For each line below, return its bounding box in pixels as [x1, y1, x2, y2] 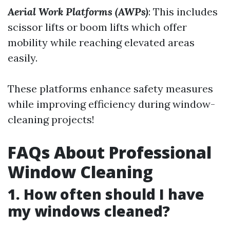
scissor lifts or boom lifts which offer [8, 21, 187, 33]
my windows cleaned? [8, 201, 170, 221]
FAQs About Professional [8, 141, 212, 163]
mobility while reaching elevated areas [8, 36, 195, 49]
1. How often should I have [8, 184, 204, 204]
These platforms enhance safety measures [8, 82, 213, 95]
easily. [8, 51, 37, 64]
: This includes [148, 5, 218, 18]
